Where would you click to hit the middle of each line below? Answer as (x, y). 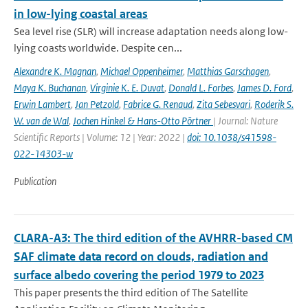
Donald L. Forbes (201, 88)
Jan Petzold (97, 104)
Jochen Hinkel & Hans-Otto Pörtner (143, 121)
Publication (35, 181)
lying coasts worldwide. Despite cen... (98, 48)
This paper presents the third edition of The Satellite (131, 293)
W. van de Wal (41, 121)
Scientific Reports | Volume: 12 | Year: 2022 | (100, 137)
